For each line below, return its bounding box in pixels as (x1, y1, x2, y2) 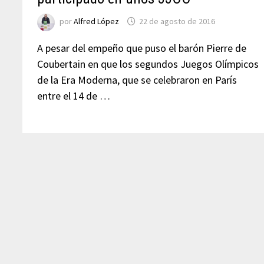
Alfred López (74, 16, 120, 27)
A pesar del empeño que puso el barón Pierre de (37, 41, 247, 55)
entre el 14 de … (37, 89, 111, 103)
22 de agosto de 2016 (139, 16, 216, 27)
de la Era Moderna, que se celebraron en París (37, 73, 237, 87)
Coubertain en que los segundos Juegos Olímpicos (37, 57, 259, 71)
